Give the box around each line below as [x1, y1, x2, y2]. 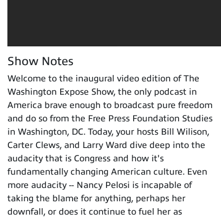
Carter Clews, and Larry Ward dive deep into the [7, 140, 205, 150]
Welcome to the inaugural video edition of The [7, 73, 199, 83]
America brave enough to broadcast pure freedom [7, 100, 213, 110]
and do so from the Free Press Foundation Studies [7, 113, 213, 123]
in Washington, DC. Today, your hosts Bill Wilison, [7, 126, 209, 137]
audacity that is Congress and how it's [7, 153, 164, 163]
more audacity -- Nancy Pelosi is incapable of [7, 180, 192, 190]
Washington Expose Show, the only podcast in [7, 86, 197, 97]
